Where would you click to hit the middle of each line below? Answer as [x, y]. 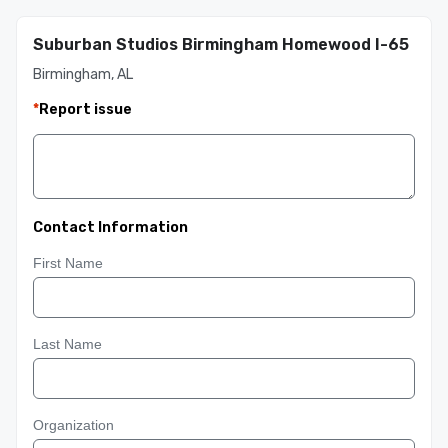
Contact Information [110, 227]
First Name [68, 263]
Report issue [85, 109]
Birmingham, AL [83, 74]
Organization [73, 425]
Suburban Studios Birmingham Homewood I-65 [221, 44]
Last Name [67, 344]
